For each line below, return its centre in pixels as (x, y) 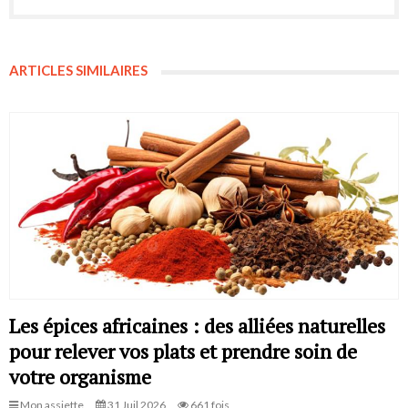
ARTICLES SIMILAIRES (78, 70)
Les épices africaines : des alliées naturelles (197, 326)
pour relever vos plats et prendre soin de (183, 352)
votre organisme (80, 377)
